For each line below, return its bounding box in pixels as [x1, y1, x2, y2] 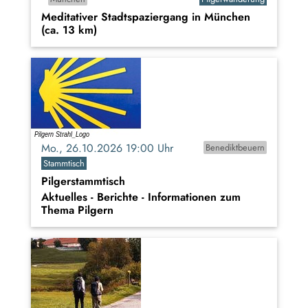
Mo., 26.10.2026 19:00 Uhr [41, 140, 184, 157]
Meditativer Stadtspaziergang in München [41, 9, 250, 25]
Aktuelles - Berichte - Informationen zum [41, 189, 241, 206]
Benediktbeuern [205, 141, 265, 155]
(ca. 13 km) [41, 22, 97, 38]
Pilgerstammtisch [41, 173, 125, 190]
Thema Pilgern [41, 202, 113, 219]
